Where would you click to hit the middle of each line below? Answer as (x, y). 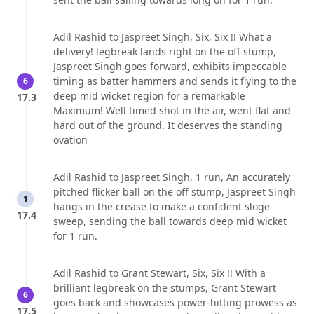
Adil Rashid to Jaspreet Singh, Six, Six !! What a (163, 37)
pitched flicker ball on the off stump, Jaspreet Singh (175, 192)
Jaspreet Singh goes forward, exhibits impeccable (170, 67)
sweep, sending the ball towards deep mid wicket (170, 221)
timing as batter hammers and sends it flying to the (175, 81)
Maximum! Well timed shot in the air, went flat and (172, 111)
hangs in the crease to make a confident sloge (162, 207)
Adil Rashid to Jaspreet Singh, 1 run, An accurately (172, 177)
